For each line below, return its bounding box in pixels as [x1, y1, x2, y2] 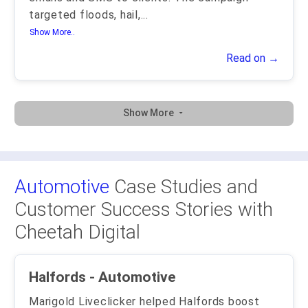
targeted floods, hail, [29, 8, 141, 21]
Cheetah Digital [14, 221, 140, 243]
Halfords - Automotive [89, 269, 175, 285]
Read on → [226, 52, 279, 65]
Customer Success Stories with [14, 198, 273, 221]
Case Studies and [109, 175, 258, 198]
